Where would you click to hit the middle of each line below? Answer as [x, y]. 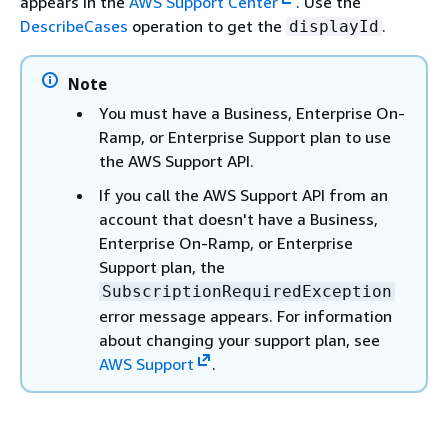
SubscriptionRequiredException [247, 291]
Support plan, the [162, 267]
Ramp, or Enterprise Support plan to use [245, 137]
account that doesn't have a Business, [238, 219]
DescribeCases [74, 26]
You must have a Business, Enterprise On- [252, 113]
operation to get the [207, 26]
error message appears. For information [245, 316]
